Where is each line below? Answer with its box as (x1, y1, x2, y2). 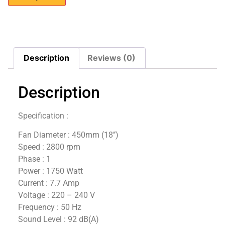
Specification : (18, 111, 68, 121)
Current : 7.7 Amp (18, 178, 79, 188)
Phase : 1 (18, 154, 51, 164)
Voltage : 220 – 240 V (18, 190, 95, 200)
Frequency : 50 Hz (18, 202, 81, 212)
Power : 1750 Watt (18, 166, 83, 176)
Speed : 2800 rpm (18, 142, 80, 152)
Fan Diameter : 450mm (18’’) (18, 130, 119, 140)
